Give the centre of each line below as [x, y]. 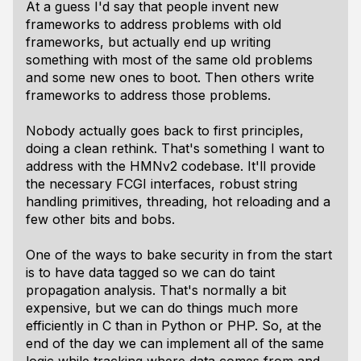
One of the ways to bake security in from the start [179, 255]
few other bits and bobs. [100, 219]
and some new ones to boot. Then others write [170, 77]
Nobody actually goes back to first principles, [165, 131]
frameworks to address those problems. [148, 95]
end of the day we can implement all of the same [175, 343]
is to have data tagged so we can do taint [150, 272]
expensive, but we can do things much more [162, 308]
